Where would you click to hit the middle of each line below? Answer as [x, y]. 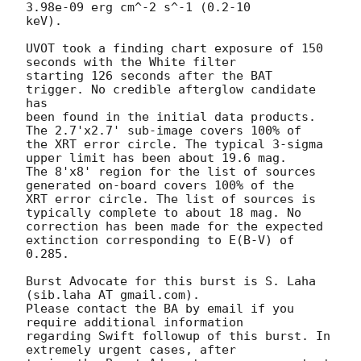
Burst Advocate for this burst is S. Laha [171, 282]
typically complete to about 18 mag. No [164, 213]
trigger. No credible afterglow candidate [171, 90]
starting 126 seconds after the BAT [149, 76]
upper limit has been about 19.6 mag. [160, 158]
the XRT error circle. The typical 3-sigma [174, 145]
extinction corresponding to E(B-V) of [160, 241]
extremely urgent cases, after [131, 350]
